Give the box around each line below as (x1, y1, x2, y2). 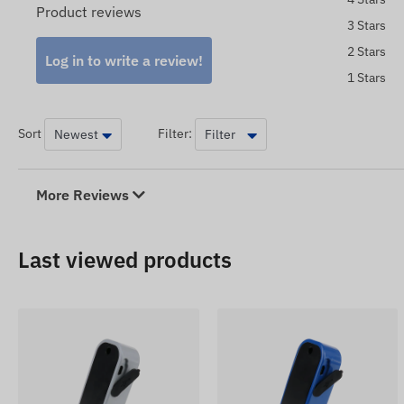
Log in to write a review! (45, 51, 203, 70)
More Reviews (36, 186, 133, 205)
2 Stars (346, 43, 386, 60)
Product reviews (36, 3, 142, 22)
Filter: (158, 125, 192, 142)
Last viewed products (18, 245, 232, 275)
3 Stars (346, 17, 386, 34)
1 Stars (346, 69, 386, 87)
